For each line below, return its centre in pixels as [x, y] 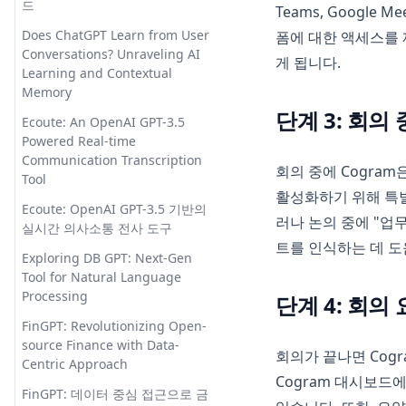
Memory [47, 92]
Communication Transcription [112, 160]
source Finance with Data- [101, 345]
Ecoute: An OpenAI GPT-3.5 [103, 122]
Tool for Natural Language [101, 277]
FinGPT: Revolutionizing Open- [114, 326]
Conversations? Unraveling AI [111, 54]
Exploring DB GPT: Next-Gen [107, 258]
